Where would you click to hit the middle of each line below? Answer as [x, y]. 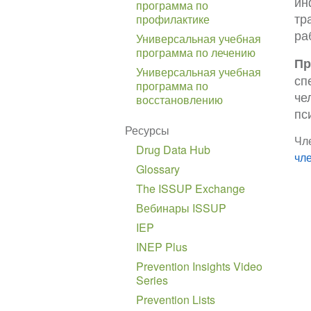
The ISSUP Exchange [191, 188]
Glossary [158, 169]
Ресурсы [148, 130]
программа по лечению [196, 52]
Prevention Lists [176, 299]
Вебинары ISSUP [182, 208]
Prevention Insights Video [200, 266]
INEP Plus [162, 246]
